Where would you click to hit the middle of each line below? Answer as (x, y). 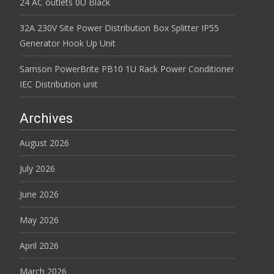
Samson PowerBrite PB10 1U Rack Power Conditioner (127, 69)
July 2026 (37, 169)
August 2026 (44, 143)
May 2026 (39, 220)
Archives (46, 119)
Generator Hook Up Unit (68, 43)
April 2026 (39, 246)
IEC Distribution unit (59, 84)
